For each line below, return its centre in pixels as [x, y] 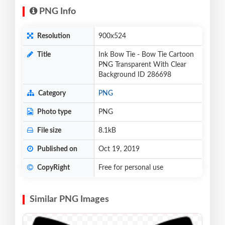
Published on [57, 149]
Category [51, 94]
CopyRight [53, 168]
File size [48, 131]
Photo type [53, 112]
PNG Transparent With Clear [142, 65]
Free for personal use [131, 168]
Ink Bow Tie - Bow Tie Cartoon [146, 55]
